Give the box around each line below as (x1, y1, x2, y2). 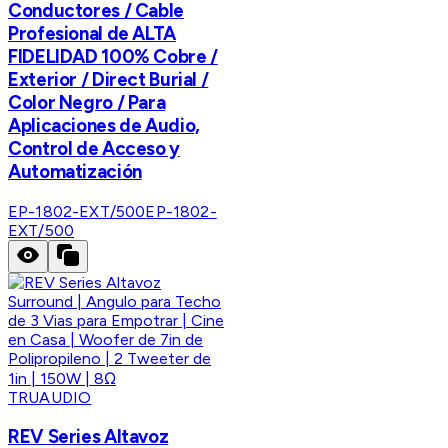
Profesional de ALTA (8, 21, 176, 45)
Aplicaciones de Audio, (8, 113, 200, 137)
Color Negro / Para (8, 90, 166, 114)
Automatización (8, 159, 142, 183)
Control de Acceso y (8, 136, 180, 160)
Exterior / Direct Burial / (8, 67, 209, 91)
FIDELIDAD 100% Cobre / (8, 44, 218, 68)
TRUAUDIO (8, 387, 92, 407)
